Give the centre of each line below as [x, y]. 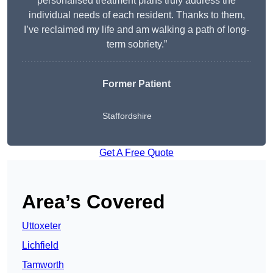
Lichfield [40, 246]
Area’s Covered [94, 202]
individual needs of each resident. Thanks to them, [136, 15]
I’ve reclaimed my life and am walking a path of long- [136, 30]
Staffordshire [127, 116]
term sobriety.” [136, 44]
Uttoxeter [41, 226]
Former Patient [136, 84]
